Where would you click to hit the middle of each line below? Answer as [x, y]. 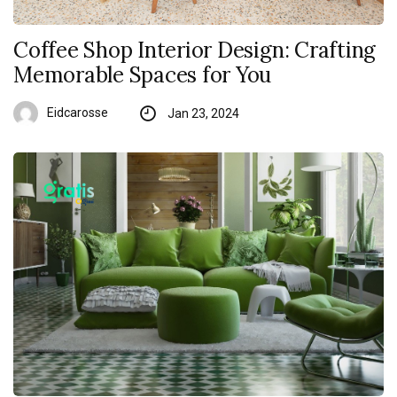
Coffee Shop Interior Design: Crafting [195, 51]
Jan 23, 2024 [203, 114]
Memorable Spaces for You [143, 75]
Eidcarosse [78, 113]
